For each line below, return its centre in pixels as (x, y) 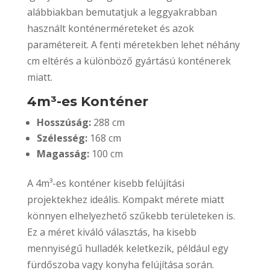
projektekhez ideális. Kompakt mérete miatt (125, 199)
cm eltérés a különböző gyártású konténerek (129, 61)
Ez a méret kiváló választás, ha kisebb (111, 232)
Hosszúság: (64, 122)
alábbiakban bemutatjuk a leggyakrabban (122, 12)
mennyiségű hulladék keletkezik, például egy (127, 248)
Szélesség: (62, 138)
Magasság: (63, 153)
